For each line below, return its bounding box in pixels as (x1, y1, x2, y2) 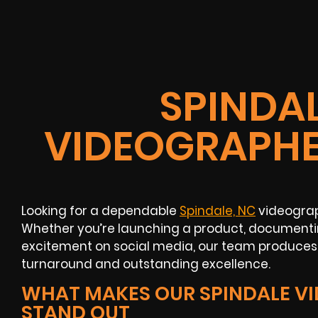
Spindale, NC (180, 202, 256, 220)
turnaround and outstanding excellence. (21, 256, 270, 273)
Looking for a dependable (21, 202, 180, 220)
